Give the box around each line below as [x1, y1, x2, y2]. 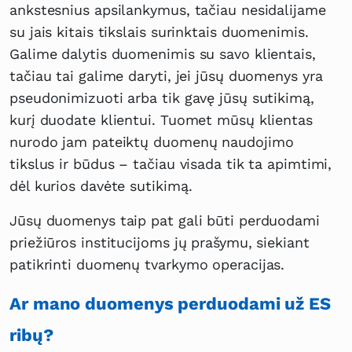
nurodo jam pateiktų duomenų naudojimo [9, 134, 294, 151]
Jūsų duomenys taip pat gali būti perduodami [9, 212, 320, 229]
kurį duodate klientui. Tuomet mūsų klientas [9, 112, 313, 129]
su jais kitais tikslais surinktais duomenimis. [9, 24, 309, 41]
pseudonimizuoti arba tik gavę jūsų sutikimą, [9, 90, 314, 107]
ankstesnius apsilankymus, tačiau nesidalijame [9, 2, 326, 19]
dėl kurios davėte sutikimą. [9, 178, 192, 195]
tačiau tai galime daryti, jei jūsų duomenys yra [9, 68, 323, 85]
